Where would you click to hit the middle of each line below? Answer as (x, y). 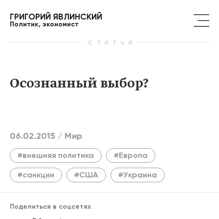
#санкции (36, 175)
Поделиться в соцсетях (50, 207)
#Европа (131, 155)
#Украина (138, 175)
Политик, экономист (44, 24)
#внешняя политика (56, 155)
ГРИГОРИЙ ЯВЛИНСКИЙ (56, 16)
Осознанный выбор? (79, 84)
